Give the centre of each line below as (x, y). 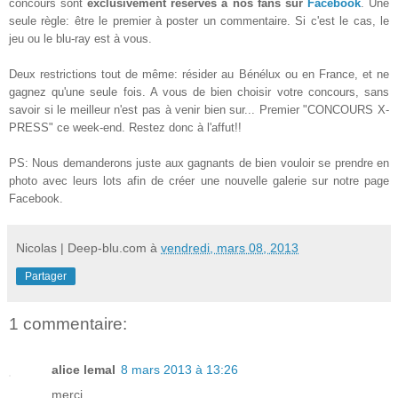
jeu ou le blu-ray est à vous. (80, 38)
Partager (46, 276)
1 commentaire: (68, 323)
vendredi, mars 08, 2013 (230, 247)
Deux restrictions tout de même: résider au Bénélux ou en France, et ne (199, 74)
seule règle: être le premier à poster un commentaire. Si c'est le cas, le (199, 20)
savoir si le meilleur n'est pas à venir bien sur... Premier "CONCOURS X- (199, 109)
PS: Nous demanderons (73, 163)
